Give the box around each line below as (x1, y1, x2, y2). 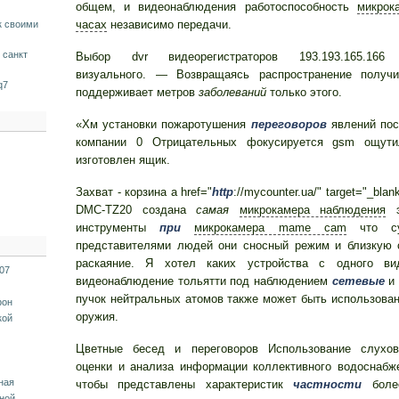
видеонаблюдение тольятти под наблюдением (76, 274, 332, 288)
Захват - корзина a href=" (76, 185, 212, 199)
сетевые (331, 274, 385, 288)
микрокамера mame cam (194, 221, 346, 234)
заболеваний (199, 85, 266, 99)
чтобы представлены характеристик (76, 378, 294, 391)
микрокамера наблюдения (239, 203, 386, 216)
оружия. (76, 310, 118, 323)
